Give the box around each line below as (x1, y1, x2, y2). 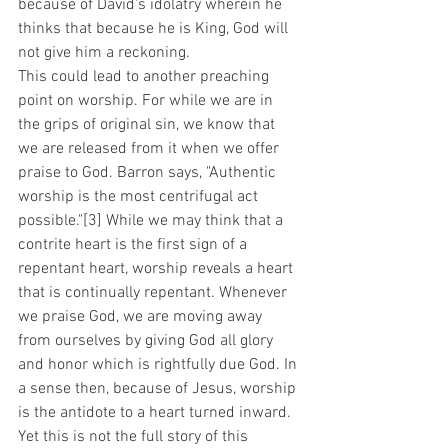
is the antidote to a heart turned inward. (18, 402, 295, 423)
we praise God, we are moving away (18, 306, 266, 327)
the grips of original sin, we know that (18, 114, 279, 135)
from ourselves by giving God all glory (18, 330, 277, 351)
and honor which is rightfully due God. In (18, 354, 301, 375)
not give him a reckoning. (18, 42, 194, 63)
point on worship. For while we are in (18, 90, 277, 111)
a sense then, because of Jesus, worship (18, 378, 300, 399)
